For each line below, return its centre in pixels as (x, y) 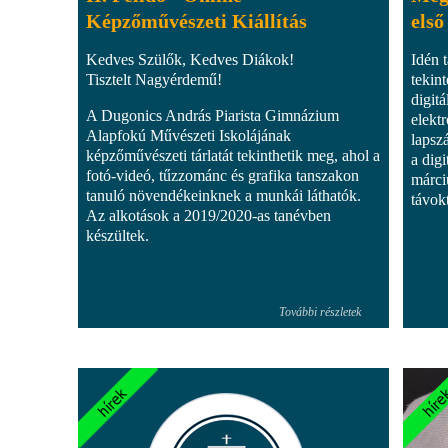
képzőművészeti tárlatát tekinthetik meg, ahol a (233, 155)
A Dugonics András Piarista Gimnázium (212, 115)
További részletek (320, 311)
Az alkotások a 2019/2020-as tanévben (208, 215)
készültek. (117, 235)
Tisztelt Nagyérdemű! (154, 79)
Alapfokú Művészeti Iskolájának (188, 135)
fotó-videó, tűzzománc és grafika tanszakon (222, 175)
